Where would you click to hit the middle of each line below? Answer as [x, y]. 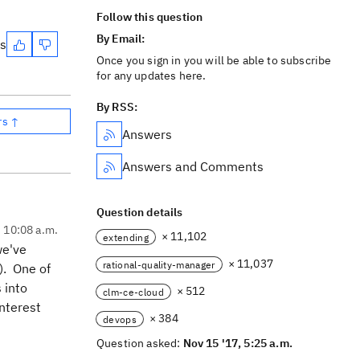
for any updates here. [151, 76]
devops [120, 319]
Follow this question [150, 17]
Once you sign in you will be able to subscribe [214, 60]
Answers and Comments [193, 166]
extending [126, 237]
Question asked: [140, 343]
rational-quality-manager [159, 264]
